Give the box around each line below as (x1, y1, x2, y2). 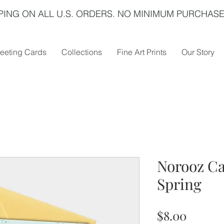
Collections (61, 47, 102, 57)
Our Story (181, 47, 214, 57)
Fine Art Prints (117, 47, 166, 57)
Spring (157, 174, 201, 194)
